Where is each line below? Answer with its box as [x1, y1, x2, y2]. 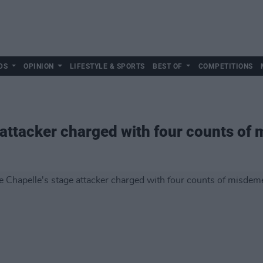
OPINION [23, 62, 54, 70]
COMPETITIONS [198, 62, 253, 70]
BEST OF [153, 62, 183, 70]
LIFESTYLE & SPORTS [69, 62, 145, 70]
